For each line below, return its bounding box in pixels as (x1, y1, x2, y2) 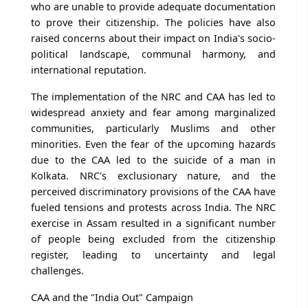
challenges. (31, 263, 84, 277)
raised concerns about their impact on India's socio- (31, 31, 276, 45)
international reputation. (31, 63, 146, 76)
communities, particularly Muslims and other (31, 121, 276, 135)
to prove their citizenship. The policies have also (31, 15, 276, 29)
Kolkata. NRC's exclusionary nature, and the (31, 168, 276, 182)
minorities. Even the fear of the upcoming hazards (31, 137, 276, 151)
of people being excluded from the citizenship (31, 232, 276, 245)
